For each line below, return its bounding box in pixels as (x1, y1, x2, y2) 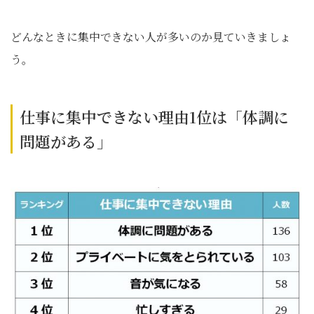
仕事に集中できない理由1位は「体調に (20, 106, 289, 128)
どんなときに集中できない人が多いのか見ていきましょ (11, 29, 291, 46)
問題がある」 (20, 130, 112, 153)
